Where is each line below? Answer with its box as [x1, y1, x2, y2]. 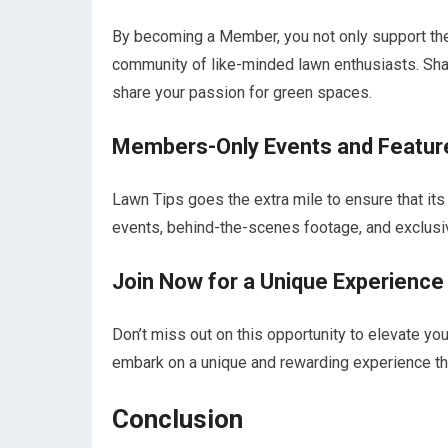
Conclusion [112, 404, 243, 435]
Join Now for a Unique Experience [112, 269, 444, 295]
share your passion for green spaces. [112, 83, 372, 103]
